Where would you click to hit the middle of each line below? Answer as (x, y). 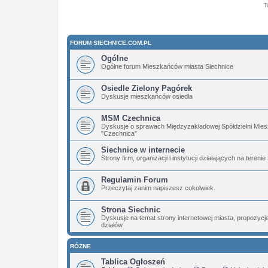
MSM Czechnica (131, 118)
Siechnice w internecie (143, 150)
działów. (112, 225)
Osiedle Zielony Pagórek (147, 88)
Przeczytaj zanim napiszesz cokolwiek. (158, 188)
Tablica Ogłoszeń (133, 262)
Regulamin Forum (135, 180)
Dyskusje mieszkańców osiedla (147, 96)
